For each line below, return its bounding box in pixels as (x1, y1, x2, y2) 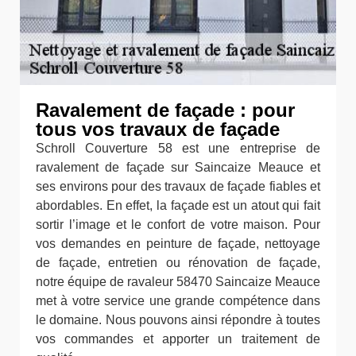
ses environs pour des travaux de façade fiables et (36, 180, 320, 194)
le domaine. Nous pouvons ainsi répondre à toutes (36, 313, 320, 327)
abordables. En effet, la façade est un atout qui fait (36, 199, 320, 213)
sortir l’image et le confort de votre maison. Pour (36, 218, 320, 232)
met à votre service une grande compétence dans (36, 294, 320, 308)
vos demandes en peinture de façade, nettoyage (36, 237, 320, 251)
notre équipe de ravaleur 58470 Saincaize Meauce (36, 275, 320, 289)
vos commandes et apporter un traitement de (36, 332, 320, 346)
